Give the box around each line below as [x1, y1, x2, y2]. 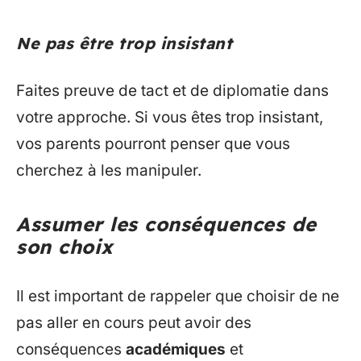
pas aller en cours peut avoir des [16, 313, 251, 332]
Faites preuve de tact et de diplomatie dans [16, 81, 329, 101]
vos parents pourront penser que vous [16, 135, 290, 154]
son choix [16, 234, 114, 259]
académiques [126, 339, 226, 359]
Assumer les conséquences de [16, 212, 317, 237]
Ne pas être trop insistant [16, 32, 232, 53]
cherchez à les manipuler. [16, 161, 201, 180]
